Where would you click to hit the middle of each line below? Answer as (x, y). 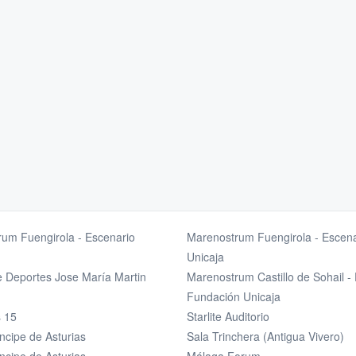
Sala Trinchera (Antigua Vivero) (265, 337)
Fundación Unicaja (233, 297)
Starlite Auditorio (228, 317)
